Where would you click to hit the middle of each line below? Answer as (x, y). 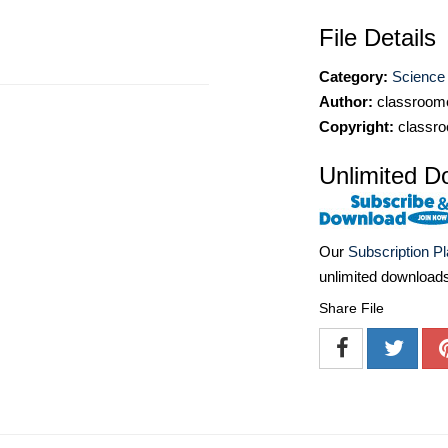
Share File (351, 308)
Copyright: (356, 126)
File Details (377, 37)
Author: (346, 101)
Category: (353, 76)
